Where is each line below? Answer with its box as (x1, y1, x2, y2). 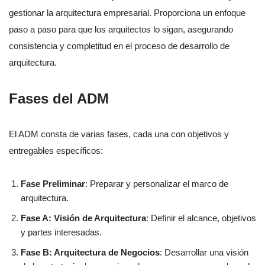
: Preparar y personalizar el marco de (85, 179, 228, 189)
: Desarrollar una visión (160, 247, 248, 258)
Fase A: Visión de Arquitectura (21, 213, 146, 224)
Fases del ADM (9, 91, 109, 107)
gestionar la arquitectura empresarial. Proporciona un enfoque (9, 8, 245, 18)
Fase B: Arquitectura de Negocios (21, 247, 160, 258)
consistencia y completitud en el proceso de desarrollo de (9, 41, 230, 51)
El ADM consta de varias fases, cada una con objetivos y (9, 129, 229, 140)
